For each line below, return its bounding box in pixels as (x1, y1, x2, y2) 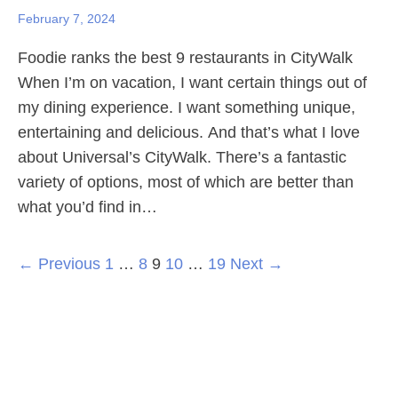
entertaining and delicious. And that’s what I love (18, 123, 360, 141)
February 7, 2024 (18, 12, 115, 26)
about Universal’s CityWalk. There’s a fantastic (18, 148, 346, 166)
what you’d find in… (18, 198, 157, 216)
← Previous (18, 255, 100, 273)
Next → (230, 255, 283, 273)
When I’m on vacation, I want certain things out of (18, 74, 367, 92)
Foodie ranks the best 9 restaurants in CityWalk (18, 49, 353, 67)
